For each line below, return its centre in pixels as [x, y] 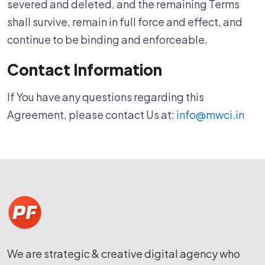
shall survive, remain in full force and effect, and [125, 22]
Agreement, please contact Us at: [92, 114]
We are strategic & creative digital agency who [124, 253]
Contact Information [85, 70]
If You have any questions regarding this [106, 97]
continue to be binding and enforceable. [107, 39]
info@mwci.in [210, 114]
